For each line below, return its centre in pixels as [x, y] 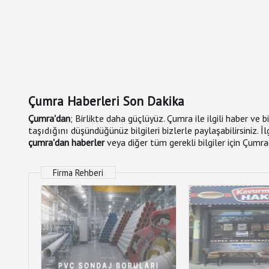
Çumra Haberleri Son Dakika [106, 101]
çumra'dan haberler [66, 142]
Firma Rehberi [78, 173]
